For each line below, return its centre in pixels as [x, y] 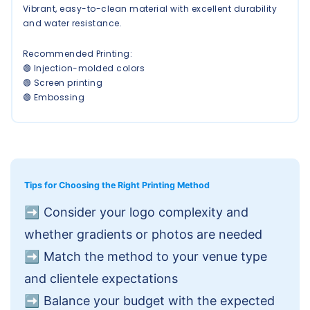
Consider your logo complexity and [146, 212]
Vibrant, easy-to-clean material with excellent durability [150, 8]
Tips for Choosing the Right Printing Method [117, 185]
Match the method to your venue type [156, 256]
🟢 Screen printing [63, 83]
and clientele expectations [101, 278]
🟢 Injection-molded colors [84, 69]
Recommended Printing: [78, 54]
